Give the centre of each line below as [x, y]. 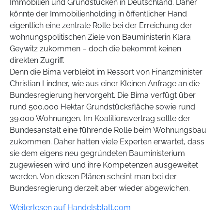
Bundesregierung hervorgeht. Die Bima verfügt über [103, 95]
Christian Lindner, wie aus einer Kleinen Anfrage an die [105, 84]
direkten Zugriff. [37, 60]
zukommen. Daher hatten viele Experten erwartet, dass [107, 142]
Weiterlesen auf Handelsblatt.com [70, 208]
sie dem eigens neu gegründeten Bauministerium [97, 153]
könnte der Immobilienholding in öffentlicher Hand [98, 14]
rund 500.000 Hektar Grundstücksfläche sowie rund [102, 107]
